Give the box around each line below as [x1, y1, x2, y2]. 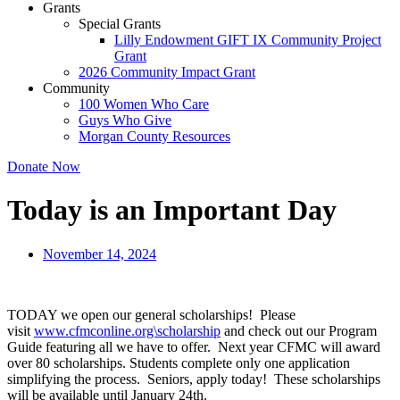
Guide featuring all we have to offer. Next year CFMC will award [7, 338, 380, 354]
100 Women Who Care [79, 96, 209, 112]
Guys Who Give [79, 112, 171, 128]
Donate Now [7, 159, 80, 174]
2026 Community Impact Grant [79, 64, 255, 79]
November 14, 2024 [43, 246, 156, 262]
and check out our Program [221, 322, 377, 338]
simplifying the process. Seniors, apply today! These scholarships [7, 371, 380, 387]
